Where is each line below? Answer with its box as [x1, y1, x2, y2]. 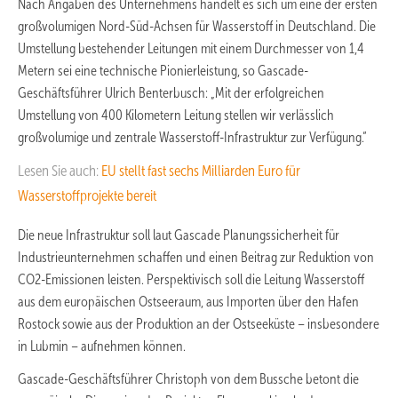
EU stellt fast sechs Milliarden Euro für [101, 162, 300, 179]
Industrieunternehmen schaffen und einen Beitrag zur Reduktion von [18, 249, 374, 265]
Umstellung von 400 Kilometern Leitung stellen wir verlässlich [18, 107, 334, 123]
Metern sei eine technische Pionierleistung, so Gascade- [18, 62, 308, 78]
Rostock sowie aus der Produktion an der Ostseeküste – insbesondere [18, 315, 379, 331]
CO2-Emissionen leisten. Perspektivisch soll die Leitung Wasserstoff [18, 271, 364, 287]
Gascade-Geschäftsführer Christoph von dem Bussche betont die [18, 370, 359, 386]
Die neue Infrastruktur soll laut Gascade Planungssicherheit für [18, 227, 339, 243]
